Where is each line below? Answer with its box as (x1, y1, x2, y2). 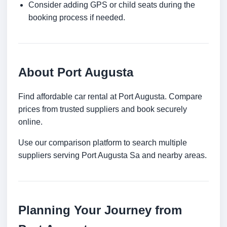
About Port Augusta (18, 65, 133, 80)
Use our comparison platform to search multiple (18, 138, 187, 147)
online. (18, 118, 43, 127)
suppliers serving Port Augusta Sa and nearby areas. (18, 151, 207, 160)
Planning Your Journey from (18, 203, 182, 217)
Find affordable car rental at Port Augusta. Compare (18, 92, 202, 101)
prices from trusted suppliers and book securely (18, 105, 187, 114)
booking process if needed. (28, 13, 125, 22)
